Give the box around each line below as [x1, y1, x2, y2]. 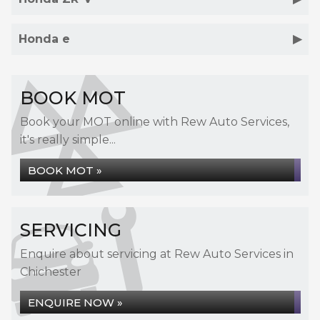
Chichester [20, 265, 81, 279]
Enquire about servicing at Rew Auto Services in [20, 247, 294, 261]
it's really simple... [20, 133, 116, 146]
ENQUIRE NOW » [28, 296, 123, 309]
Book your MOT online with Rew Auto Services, [20, 115, 289, 129]
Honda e [19, 32, 70, 46]
